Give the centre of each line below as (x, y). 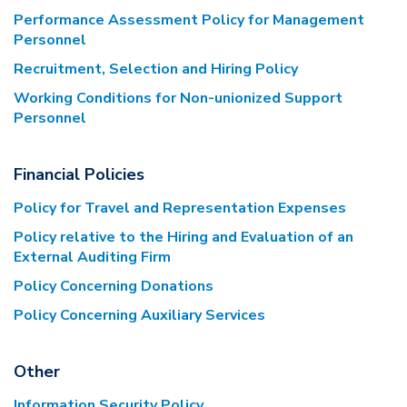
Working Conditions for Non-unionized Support (178, 99)
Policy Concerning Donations (114, 287)
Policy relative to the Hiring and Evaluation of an (184, 238)
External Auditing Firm (92, 258)
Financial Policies (79, 175)
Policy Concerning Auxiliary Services (139, 316)
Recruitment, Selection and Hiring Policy (156, 69)
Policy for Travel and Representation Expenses (180, 208)
